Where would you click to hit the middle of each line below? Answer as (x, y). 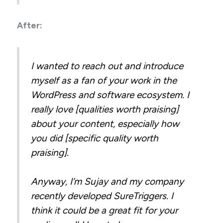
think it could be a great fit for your (105, 210)
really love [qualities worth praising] (105, 109)
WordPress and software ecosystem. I (110, 95)
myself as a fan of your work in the (104, 80)
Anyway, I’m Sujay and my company (108, 181)
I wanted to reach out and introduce (107, 66)
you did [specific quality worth (95, 138)
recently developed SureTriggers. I (102, 196)
